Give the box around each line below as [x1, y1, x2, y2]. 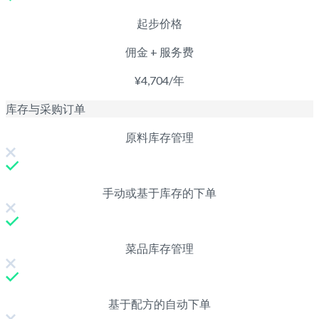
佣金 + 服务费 [125, 44, 194, 58]
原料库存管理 [125, 130, 194, 144]
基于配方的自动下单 [108, 296, 211, 310]
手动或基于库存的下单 [103, 185, 216, 199]
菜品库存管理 [125, 241, 194, 255]
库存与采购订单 [6, 101, 85, 115]
